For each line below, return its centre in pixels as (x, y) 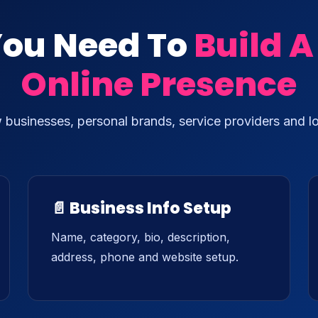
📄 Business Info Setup (141, 208)
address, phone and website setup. (145, 257)
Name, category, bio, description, (141, 237)
